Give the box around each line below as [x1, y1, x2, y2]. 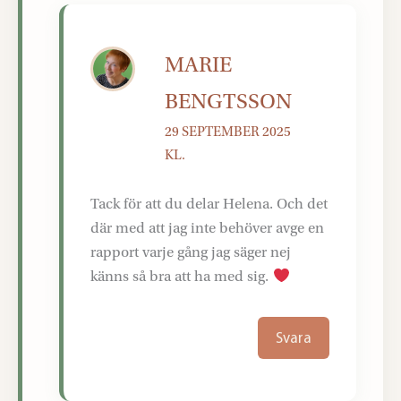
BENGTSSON [165, 89, 293, 114]
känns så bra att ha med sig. [90, 268, 273, 286]
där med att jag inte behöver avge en [90, 219, 325, 237]
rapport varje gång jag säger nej [90, 243, 292, 261]
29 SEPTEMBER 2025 [165, 123, 292, 140]
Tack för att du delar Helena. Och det [90, 195, 328, 213]
